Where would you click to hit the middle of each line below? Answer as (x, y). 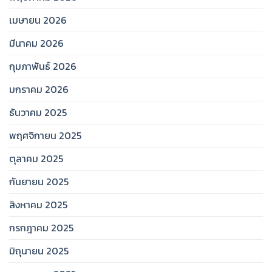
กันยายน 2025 (39, 182)
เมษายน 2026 (38, 20)
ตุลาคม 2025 (36, 159)
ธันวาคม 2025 (38, 113)
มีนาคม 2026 (36, 43)
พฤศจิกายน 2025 (45, 136)
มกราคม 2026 (39, 90)
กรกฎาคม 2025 (41, 228)
